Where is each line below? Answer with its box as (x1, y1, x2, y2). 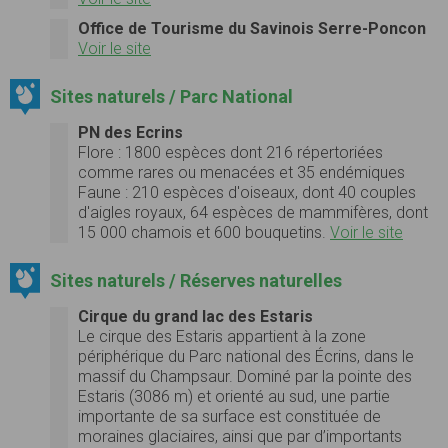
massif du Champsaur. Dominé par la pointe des (78, 366, 412, 386)
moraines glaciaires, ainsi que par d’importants (78, 426, 402, 446)
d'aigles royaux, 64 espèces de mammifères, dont (78, 202, 428, 222)
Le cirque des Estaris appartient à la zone (78, 326, 366, 346)
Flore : (78, 142, 121, 162)
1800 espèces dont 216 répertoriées (121, 142, 383, 162)
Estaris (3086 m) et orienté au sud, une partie (78, 386, 390, 406)
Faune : (78, 182, 128, 202)
